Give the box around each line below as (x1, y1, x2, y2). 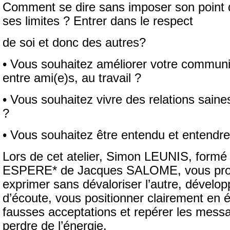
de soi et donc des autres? (3, 36, 146, 49)
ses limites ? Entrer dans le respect (3, 14, 193, 28)
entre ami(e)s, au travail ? (3, 71, 141, 85)
